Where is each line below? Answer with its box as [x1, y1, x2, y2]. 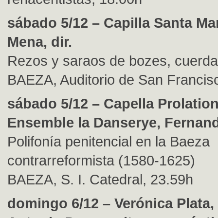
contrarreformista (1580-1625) [7, 152, 195, 168]
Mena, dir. [7, 34, 72, 50]
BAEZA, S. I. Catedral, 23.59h [7, 171, 193, 187]
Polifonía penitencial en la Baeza [7, 133, 210, 149]
